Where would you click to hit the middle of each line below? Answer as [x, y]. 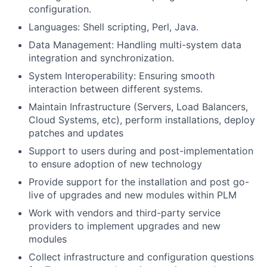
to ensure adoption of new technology [115, 164]
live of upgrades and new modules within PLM [133, 195]
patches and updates [76, 133]
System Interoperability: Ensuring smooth [122, 76]
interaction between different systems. [116, 89]
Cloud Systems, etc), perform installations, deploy [142, 120]
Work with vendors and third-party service [125, 213]
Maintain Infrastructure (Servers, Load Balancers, [138, 107]
